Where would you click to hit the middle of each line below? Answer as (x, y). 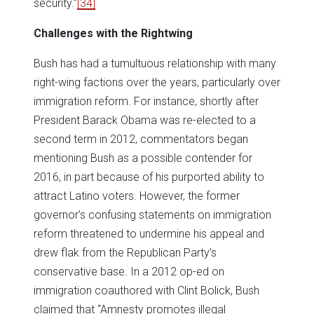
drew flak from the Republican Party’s (125, 253)
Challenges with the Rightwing (113, 34)
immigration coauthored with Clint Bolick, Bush (146, 291)
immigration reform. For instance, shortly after (146, 102)
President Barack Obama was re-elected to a (145, 121)
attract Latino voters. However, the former (137, 196)
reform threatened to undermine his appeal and (149, 234)
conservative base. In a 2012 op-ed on (129, 272)
